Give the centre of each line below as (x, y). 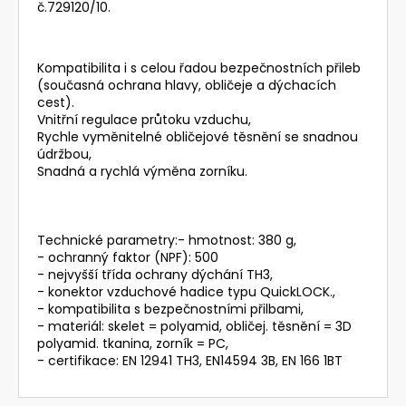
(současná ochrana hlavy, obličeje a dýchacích (187, 85)
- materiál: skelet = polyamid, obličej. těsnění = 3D (194, 326)
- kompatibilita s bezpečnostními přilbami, (170, 309)
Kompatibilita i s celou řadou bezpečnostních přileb (199, 68)
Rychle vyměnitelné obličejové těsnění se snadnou (198, 136)
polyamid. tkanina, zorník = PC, (133, 343)
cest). (56, 102)
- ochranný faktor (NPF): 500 (128, 257)
